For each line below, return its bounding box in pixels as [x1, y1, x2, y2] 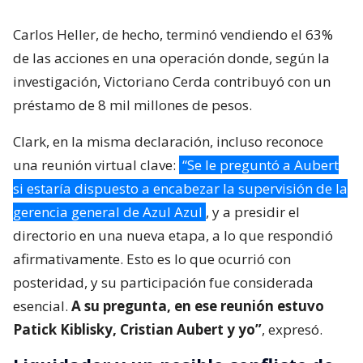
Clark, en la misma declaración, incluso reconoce [13, 131, 323, 151]
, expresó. [262, 319, 322, 339]
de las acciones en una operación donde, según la [13, 48, 330, 67]
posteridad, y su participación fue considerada [13, 272, 314, 292]
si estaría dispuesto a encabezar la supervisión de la [13, 178, 348, 198]
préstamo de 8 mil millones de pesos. [13, 95, 252, 114]
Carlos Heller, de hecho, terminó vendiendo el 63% [13, 24, 333, 44]
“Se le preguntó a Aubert [182, 155, 339, 174]
